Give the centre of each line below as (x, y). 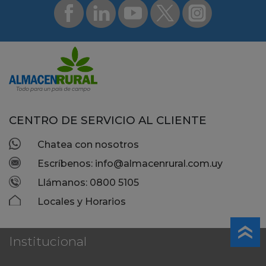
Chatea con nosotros (88, 145)
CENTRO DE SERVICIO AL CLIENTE (108, 120)
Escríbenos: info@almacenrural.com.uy (130, 164)
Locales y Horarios (82, 202)
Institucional (48, 242)
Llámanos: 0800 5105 (88, 183)
